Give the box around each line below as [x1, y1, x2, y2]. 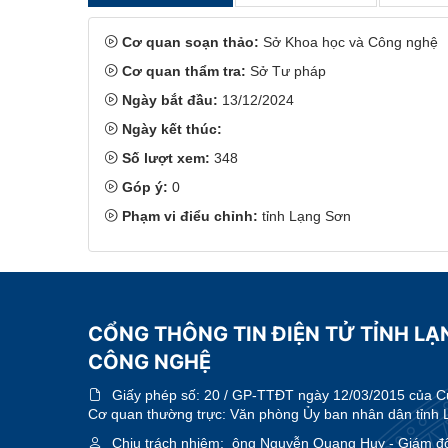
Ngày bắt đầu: [122, 91, 218, 108]
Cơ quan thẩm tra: [122, 62, 246, 79]
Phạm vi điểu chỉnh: [122, 207, 258, 224]
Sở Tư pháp [246, 62, 326, 79]
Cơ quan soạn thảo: [122, 33, 259, 50]
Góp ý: [122, 178, 168, 195]
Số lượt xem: [122, 149, 210, 166]
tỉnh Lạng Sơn [258, 207, 351, 224]
